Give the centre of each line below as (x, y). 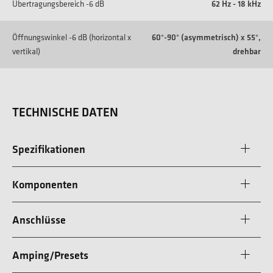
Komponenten (45, 184)
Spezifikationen (49, 149)
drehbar (247, 51)
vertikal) (26, 51)
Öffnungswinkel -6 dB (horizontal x (72, 37)
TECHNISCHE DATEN (65, 112)
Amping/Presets (50, 255)
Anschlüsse (39, 219)
